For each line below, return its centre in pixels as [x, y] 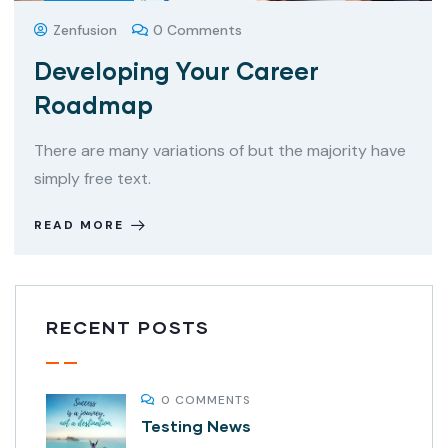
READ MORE [79, 225]
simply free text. [92, 179]
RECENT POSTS [128, 327]
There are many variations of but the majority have [220, 151]
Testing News [196, 426]
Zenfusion [85, 30]
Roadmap [93, 105]
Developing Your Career [176, 71]
